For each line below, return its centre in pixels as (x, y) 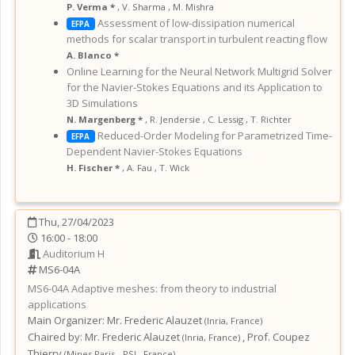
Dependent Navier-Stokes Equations (155, 151)
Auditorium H (74, 253)
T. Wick (174, 167)
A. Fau (139, 167)
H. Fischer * (94, 167)
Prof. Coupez (279, 336)
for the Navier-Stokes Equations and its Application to (195, 87)
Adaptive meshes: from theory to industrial (174, 288)
